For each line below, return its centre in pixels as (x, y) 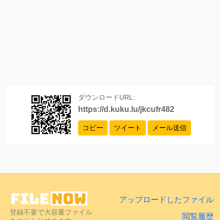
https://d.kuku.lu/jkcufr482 (126, 109)
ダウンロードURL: (106, 97)
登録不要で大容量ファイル (51, 212)
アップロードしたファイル (166, 200)
